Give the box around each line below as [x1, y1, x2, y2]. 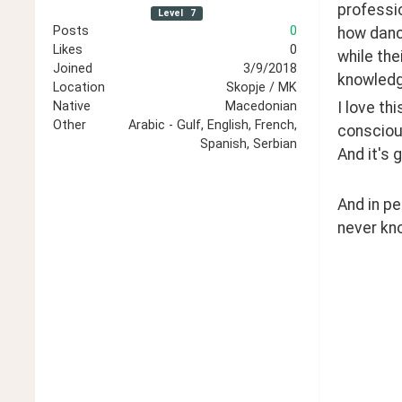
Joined [53, 61, 92, 76]
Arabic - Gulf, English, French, [127, 118, 297, 133]
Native [53, 99, 91, 114]
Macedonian [224, 99, 297, 114]
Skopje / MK [225, 80, 297, 95]
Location [53, 80, 105, 95]
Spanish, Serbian [199, 136, 297, 152]
